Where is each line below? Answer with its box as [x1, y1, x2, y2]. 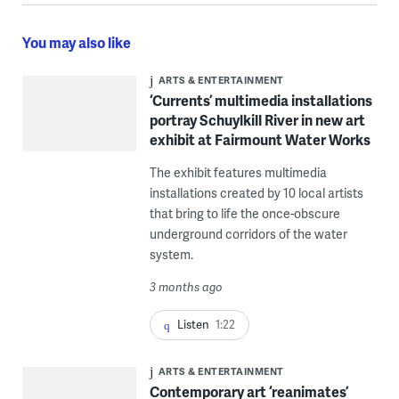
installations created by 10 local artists [149, 184, 363, 201]
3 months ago [149, 279, 223, 295]
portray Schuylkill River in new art [149, 110, 365, 130]
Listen [176, 316, 209, 332]
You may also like [21, 32, 131, 53]
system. [149, 246, 193, 263]
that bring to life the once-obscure [149, 205, 340, 222]
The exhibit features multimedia [149, 164, 327, 181]
